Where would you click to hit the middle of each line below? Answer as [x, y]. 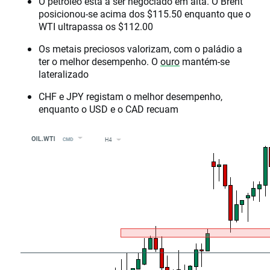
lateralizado [64, 74]
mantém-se [205, 61]
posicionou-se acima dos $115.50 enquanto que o [145, 14]
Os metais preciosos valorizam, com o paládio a [140, 49]
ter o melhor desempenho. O [99, 61]
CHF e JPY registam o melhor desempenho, [130, 96]
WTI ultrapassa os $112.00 [96, 27]
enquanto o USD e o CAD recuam [108, 109]
